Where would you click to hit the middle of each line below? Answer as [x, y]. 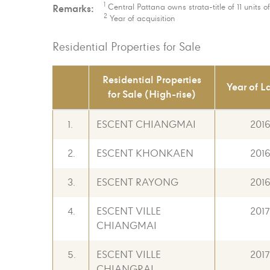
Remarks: [73, 9]
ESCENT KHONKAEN [145, 154]
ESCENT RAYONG [137, 183]
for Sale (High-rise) [152, 94]
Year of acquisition [141, 19]
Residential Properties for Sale [127, 47]
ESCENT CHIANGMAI [146, 125]
